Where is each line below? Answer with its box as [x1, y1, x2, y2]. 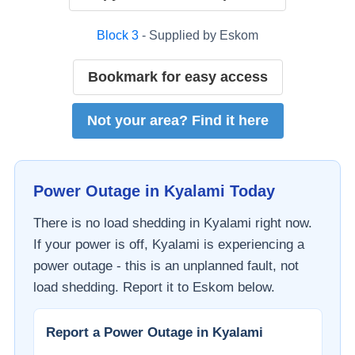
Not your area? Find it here [86, 113, 269, 129]
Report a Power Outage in [45, 324, 212, 340]
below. [233, 279, 275, 295]
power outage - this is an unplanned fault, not [32, 258, 299, 273]
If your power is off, [32, 236, 152, 252]
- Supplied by [139, 28, 219, 43]
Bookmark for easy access [87, 69, 268, 86]
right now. [250, 215, 312, 231]
